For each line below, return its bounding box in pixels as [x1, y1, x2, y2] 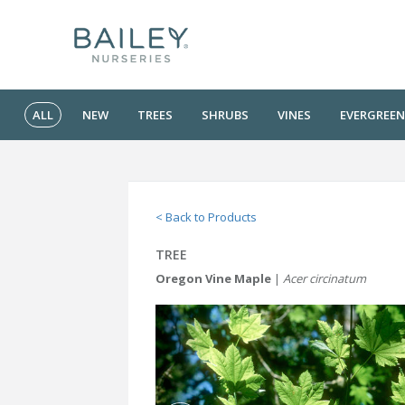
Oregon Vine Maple [155, 270, 271, 287]
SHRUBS [202, 106, 249, 123]
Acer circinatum [283, 270, 366, 287]
